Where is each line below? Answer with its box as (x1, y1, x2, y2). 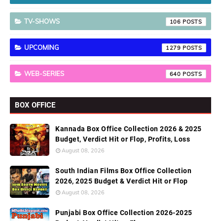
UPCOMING (24, 43, 59, 51)
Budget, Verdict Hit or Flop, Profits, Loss (55, 135, 190, 143)
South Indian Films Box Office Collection (55, 167, 191, 175)
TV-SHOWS (24, 17, 60, 25)
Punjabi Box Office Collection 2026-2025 (55, 209, 192, 217)
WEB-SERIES (24, 70, 64, 77)
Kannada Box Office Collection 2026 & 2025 (55, 125, 202, 133)
